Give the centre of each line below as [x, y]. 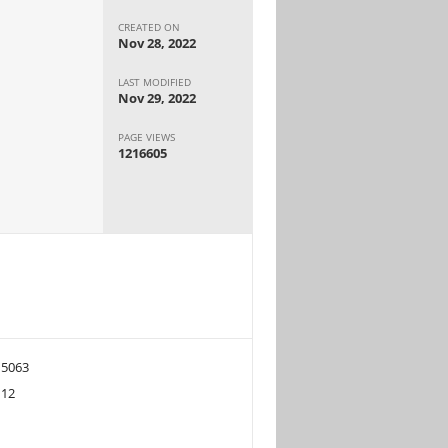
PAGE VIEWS [147, 136]
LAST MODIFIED [155, 81]
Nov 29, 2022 [157, 97]
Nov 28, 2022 [157, 42]
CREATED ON [149, 26]
